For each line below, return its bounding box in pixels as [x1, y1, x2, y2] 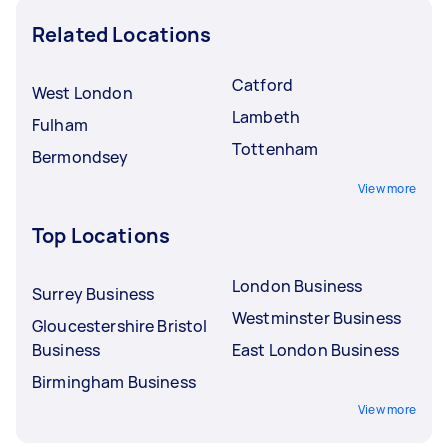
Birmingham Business [32, 371, 196, 393]
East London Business [232, 339, 399, 361]
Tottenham [232, 138, 319, 160]
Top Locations [32, 222, 170, 249]
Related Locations [32, 21, 212, 48]
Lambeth [232, 106, 301, 128]
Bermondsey [32, 146, 129, 168]
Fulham [32, 114, 88, 136]
